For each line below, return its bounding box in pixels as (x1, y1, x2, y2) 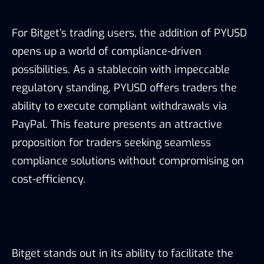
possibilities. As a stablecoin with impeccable (12, 62, 230, 77)
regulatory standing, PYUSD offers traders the (12, 81, 237, 95)
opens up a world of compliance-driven (12, 44, 202, 59)
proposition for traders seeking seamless (12, 136, 211, 150)
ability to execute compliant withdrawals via (12, 99, 227, 114)
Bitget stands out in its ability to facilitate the (12, 246, 233, 261)
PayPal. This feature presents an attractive (12, 117, 222, 132)
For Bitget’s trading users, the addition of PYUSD (12, 26, 247, 41)
